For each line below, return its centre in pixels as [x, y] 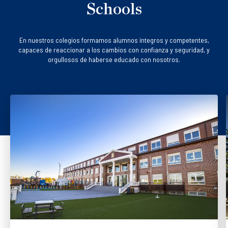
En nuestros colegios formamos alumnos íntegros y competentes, [114, 40]
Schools [114, 9]
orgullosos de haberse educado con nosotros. [114, 59]
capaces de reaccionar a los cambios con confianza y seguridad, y [114, 50]
